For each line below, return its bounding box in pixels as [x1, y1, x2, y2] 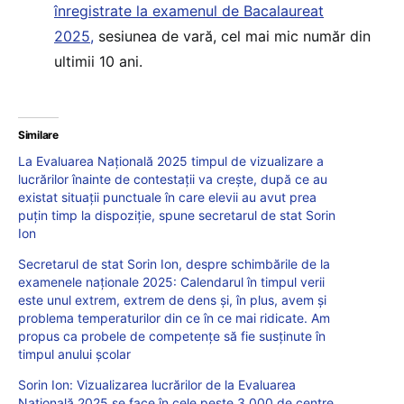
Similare [18, 128, 59, 142]
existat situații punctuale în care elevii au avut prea [18, 189, 317, 206]
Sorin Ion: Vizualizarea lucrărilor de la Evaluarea [18, 377, 296, 393]
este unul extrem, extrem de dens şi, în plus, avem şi [18, 292, 326, 308]
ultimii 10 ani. [54, 52, 151, 71]
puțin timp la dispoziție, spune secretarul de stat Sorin [18, 207, 335, 224]
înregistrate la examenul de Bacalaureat [54, 2, 324, 21]
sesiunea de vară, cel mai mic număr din [94, 27, 371, 46]
